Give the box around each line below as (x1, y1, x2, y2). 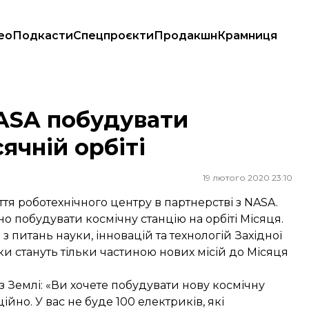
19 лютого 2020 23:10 (203, 172, 292, 183)
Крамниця (217, 29, 277, 42)
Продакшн (154, 29, 217, 42)
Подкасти (12, 29, 73, 42)
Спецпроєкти (73, 29, 154, 42)
